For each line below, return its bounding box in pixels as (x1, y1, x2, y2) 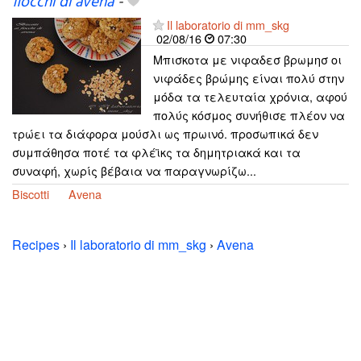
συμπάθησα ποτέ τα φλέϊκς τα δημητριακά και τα (12, 143, 301, 160)
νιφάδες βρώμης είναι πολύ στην (153, 68, 344, 86)
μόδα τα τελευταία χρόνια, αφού (153, 87, 347, 105)
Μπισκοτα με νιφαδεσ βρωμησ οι (153, 50, 342, 68)
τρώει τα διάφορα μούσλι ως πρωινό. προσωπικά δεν (12, 124, 318, 142)
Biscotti (12, 185, 49, 202)
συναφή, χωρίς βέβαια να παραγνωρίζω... (12, 161, 256, 179)
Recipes (12, 234, 60, 254)
